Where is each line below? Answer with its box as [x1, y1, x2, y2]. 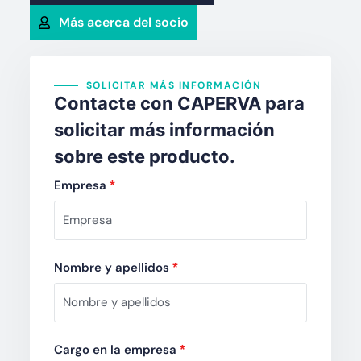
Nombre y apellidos [53, 259, 172, 276]
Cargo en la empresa [53, 342, 180, 359]
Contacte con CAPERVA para [53, 93, 305, 114]
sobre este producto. [53, 146, 235, 168]
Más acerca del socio [58, 14, 189, 31]
